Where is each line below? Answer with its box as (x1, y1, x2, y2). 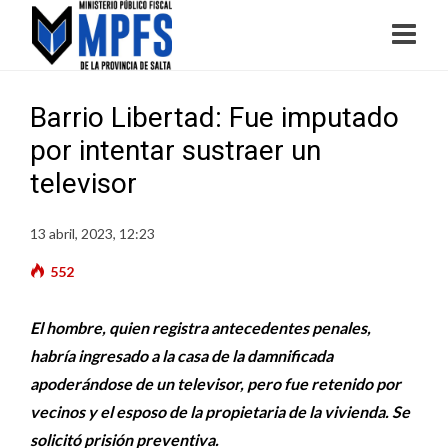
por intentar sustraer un (30, 134, 321, 167)
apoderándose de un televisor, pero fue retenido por (30, 374, 401, 393)
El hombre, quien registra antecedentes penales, (30, 318, 371, 337)
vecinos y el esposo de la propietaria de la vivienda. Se (30, 402, 410, 421)
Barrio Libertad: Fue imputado (30, 101, 399, 134)
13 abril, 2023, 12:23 (30, 225, 155, 242)
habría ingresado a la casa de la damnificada (30, 346, 333, 365)
